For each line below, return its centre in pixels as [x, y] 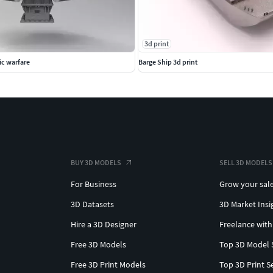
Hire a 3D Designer [104, 224]
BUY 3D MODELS [96, 162]
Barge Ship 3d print [168, 62]
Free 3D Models [98, 244]
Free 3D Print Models [108, 264]
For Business [94, 184]
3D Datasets [92, 204]
